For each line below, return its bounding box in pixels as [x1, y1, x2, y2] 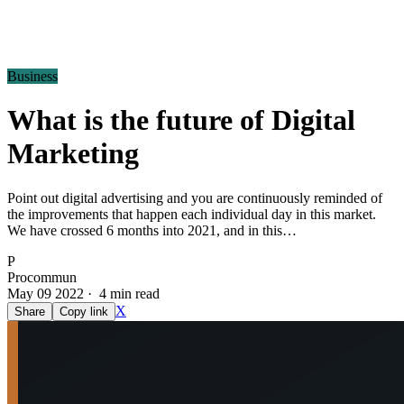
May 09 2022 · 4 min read [7, 285, 160, 301]
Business [7, 69, 58, 84]
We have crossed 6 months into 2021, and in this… [7, 222, 297, 238]
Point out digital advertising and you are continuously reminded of [7, 189, 382, 206]
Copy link [60, 304, 108, 318]
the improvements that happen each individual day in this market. [7, 206, 376, 222]
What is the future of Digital [7, 104, 355, 137]
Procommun [7, 269, 77, 285]
